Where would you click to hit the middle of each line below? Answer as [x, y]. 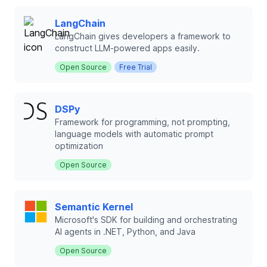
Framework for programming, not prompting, [142, 122]
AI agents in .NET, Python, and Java [125, 232]
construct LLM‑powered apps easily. [127, 48]
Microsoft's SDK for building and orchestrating [146, 220]
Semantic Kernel [94, 207]
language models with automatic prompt [134, 134]
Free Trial [136, 67]
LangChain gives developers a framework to [143, 36]
